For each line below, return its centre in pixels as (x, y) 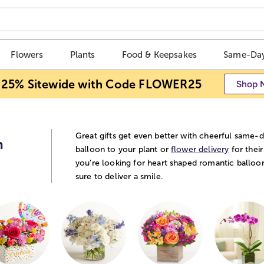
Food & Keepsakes (159, 55)
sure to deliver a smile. (119, 176)
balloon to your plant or (123, 149)
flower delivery (200, 149)
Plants (82, 55)
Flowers (27, 55)
